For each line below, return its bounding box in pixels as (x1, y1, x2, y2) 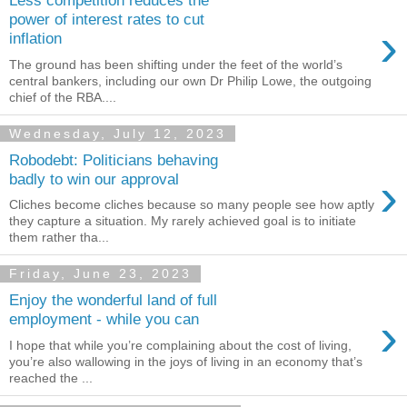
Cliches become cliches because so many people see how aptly (9, 197, 374, 213)
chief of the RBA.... (9, 90, 116, 104)
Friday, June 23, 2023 (9, 266, 192, 282)
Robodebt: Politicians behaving (9, 150, 218, 169)
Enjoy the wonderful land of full (9, 290, 217, 309)
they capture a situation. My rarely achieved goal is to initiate (9, 213, 356, 229)
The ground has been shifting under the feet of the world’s (9, 57, 342, 72)
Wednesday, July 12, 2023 (9, 126, 226, 141)
